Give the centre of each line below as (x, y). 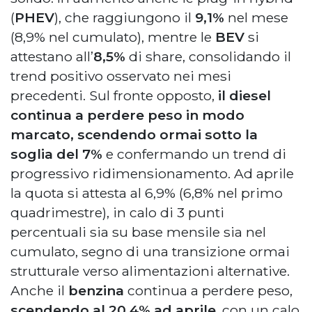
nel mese (256, 18)
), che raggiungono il (125, 18)
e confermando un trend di (194, 154)
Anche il (39, 291)
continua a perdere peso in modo (127, 115)
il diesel (244, 96)
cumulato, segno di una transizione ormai (150, 252)
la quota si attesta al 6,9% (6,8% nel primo (147, 193)
